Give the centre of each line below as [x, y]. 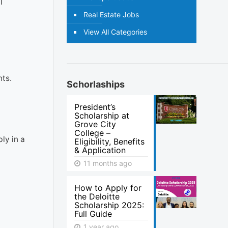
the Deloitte [97, 196]
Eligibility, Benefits [110, 141]
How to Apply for [108, 188]
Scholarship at [102, 116]
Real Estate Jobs [111, 15]
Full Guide [93, 214]
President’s [95, 107]
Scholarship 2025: [109, 205]
